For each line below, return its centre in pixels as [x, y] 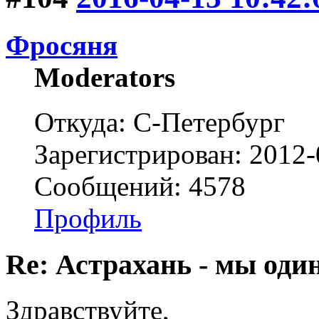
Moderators [105, 77]
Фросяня [62, 45]
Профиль [88, 218]
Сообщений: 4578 [140, 186]
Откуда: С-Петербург [159, 122]
